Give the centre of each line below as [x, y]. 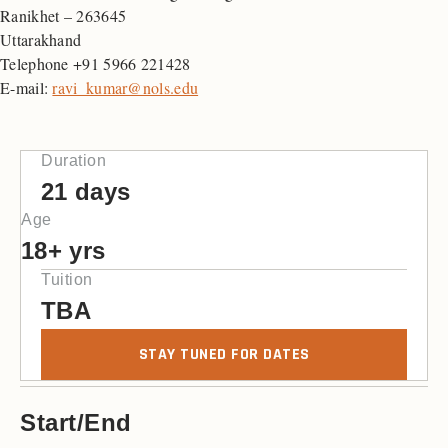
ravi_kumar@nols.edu [125, 88]
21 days [86, 192]
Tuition [67, 280]
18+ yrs [63, 251]
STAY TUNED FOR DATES [224, 355]
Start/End [76, 423]
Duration [73, 161]
